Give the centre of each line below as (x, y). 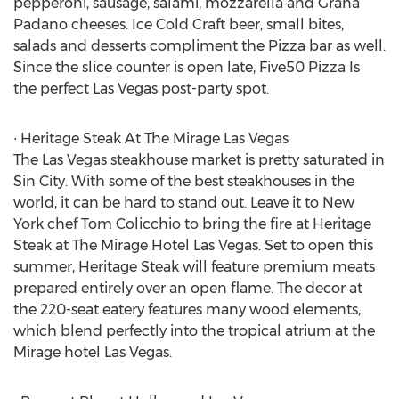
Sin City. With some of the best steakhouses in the (184, 181)
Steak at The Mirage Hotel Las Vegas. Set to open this (193, 245)
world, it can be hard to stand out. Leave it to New (184, 203)
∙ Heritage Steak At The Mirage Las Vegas (151, 138)
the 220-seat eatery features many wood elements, (187, 309)
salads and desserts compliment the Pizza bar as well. (199, 46)
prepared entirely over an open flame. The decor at (188, 288)
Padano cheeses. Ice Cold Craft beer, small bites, (179, 24)
